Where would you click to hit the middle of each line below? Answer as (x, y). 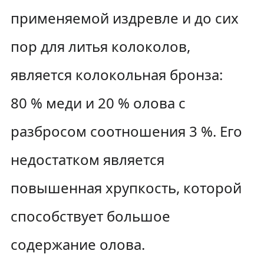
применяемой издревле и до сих (124, 18)
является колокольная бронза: (116, 75)
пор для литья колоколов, (100, 46)
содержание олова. (77, 244)
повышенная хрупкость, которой (126, 188)
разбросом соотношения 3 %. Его (126, 131)
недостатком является (87, 159)
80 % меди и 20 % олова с (98, 103)
